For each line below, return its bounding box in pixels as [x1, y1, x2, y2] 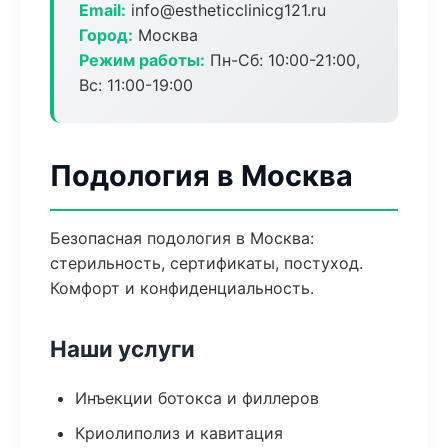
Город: [79, 25, 133, 45]
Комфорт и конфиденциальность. [50, 278, 314, 298]
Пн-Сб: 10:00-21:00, [205, 50, 360, 70]
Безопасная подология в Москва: [50, 228, 314, 248]
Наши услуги [50, 335, 195, 362]
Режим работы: [79, 50, 205, 70]
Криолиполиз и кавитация [75, 423, 283, 443]
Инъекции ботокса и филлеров [75, 388, 319, 408]
